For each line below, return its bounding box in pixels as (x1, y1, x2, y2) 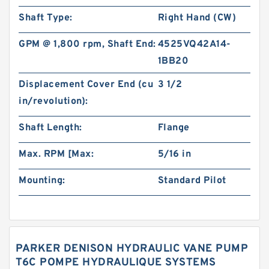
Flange (157, 122, 190, 134)
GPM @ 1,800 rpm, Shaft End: (19, 38, 156, 50)
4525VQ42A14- (157, 38, 231, 50)
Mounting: (19, 175, 65, 187)
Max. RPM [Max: (19, 148, 94, 160)
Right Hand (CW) (157, 12, 237, 24)
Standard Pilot (157, 175, 226, 187)
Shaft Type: (19, 12, 73, 24)
